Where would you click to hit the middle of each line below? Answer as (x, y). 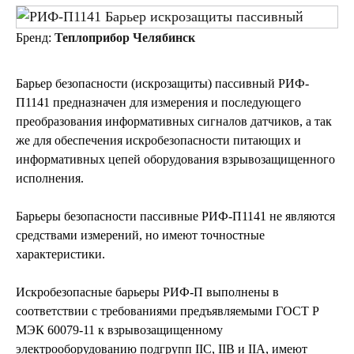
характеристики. (60, 254)
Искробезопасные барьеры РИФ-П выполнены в (147, 292)
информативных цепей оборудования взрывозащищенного (175, 159)
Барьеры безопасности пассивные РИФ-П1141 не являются (175, 216)
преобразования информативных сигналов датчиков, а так (174, 121)
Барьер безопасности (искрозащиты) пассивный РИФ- (162, 83)
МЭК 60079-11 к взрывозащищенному (119, 330)
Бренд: (35, 37)
